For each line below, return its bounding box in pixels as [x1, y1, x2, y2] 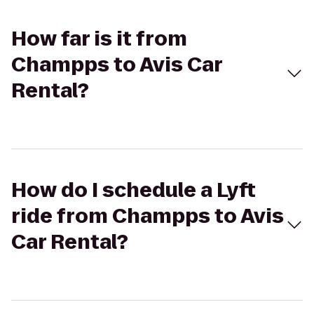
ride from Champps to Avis [11, 203, 284, 230]
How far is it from [11, 25, 187, 53]
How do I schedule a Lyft [11, 177, 256, 204]
